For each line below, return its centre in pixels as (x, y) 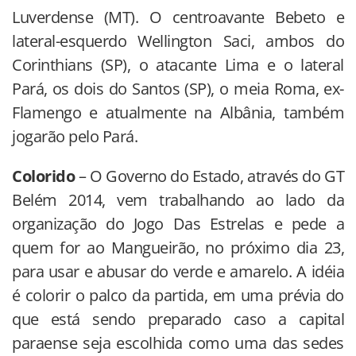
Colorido (43, 176)
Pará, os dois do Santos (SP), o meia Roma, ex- (178, 89)
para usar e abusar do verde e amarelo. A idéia (178, 272)
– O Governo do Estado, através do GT (209, 176)
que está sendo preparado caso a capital (178, 319)
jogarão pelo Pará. (75, 137)
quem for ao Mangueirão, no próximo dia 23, (178, 248)
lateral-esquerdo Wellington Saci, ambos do (178, 41)
